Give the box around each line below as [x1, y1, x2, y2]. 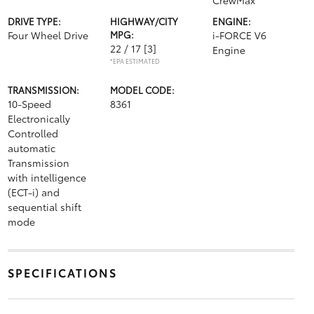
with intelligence [7, 170, 86, 184]
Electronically [7, 111, 70, 125]
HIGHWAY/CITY [109, 15, 178, 27]
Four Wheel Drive [7, 28, 88, 42]
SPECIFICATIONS [7, 264, 117, 280]
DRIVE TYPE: [7, 15, 61, 27]
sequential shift [7, 200, 81, 214]
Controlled [7, 126, 58, 140]
